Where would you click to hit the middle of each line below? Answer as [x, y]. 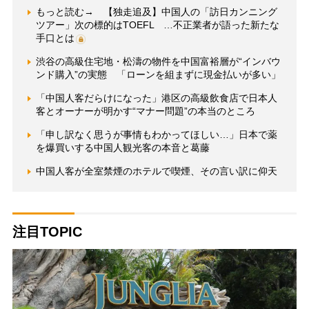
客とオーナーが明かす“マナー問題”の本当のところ [145, 111]
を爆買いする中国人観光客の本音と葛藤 [122, 148]
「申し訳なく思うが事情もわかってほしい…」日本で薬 [156, 135]
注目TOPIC [47, 232]
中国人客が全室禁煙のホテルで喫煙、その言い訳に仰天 [156, 171]
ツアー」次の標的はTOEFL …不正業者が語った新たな [157, 25]
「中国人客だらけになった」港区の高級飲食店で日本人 [156, 98]
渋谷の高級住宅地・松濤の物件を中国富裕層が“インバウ [158, 62]
